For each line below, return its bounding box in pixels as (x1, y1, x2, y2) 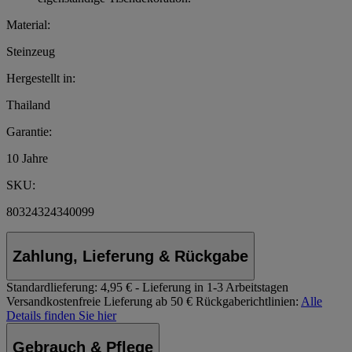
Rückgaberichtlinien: (196, 295, 299, 309)
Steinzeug (6, 44, 55, 58)
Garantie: (6, 124, 52, 138)
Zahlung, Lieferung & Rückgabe (13, 247, 248, 265)
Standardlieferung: (6, 280, 97, 295)
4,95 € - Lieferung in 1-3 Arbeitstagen (101, 280, 288, 295)
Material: (6, 17, 50, 31)
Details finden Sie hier (6, 309, 116, 323)
